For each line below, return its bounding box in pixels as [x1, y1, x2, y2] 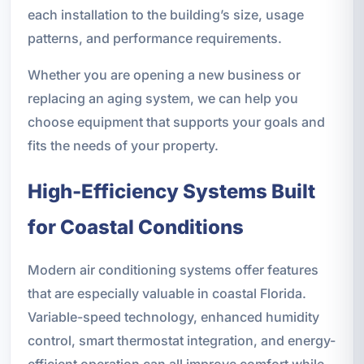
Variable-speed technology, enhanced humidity [27, 308, 319, 325]
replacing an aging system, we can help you [27, 89, 298, 106]
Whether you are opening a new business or [27, 66, 301, 83]
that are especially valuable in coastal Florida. [27, 284, 306, 301]
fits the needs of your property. [27, 136, 219, 154]
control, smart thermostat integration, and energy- [27, 331, 336, 349]
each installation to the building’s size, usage [27, 6, 304, 23]
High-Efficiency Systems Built [27, 179, 315, 203]
